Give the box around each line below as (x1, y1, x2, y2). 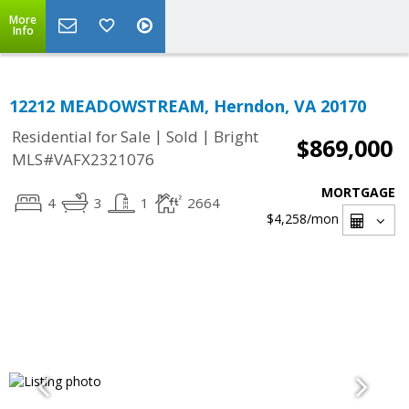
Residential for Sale (12, 126, 151, 148)
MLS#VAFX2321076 (12, 149, 154, 171)
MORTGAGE (321, 184, 395, 201)
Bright (214, 126, 258, 148)
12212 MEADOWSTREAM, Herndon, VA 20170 (9, 95, 366, 117)
